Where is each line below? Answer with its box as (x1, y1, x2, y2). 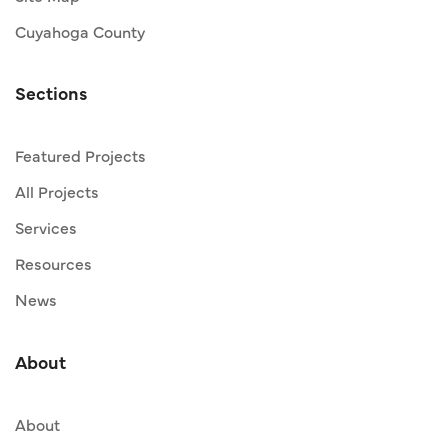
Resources (15, 252, 92, 275)
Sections (15, 80, 87, 106)
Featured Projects (15, 144, 146, 167)
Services (15, 216, 77, 239)
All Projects (15, 180, 99, 203)
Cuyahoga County (15, 20, 145, 43)
